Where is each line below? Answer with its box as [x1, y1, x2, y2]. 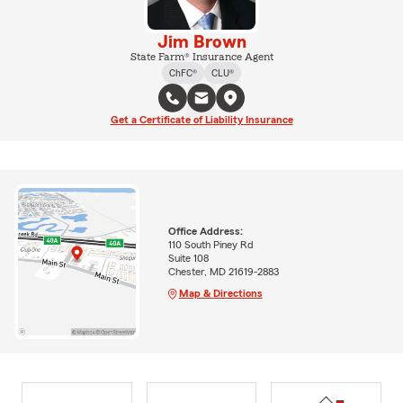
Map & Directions [178, 287, 263, 299]
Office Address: [167, 225, 243, 237]
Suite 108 [167, 252, 209, 264]
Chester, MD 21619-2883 [167, 265, 279, 277]
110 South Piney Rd [167, 238, 254, 250]
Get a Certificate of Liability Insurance [110, 114, 293, 126]
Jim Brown [157, 33, 246, 52]
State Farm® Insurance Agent [130, 51, 273, 63]
